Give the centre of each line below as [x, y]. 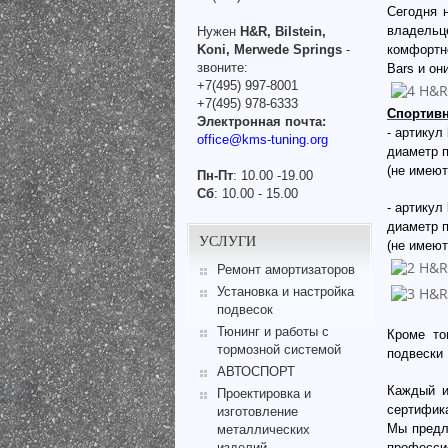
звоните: [222, 67]
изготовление [257, 411]
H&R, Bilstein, [283, 31]
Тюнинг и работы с [272, 332]
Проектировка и [263, 393]
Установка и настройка [285, 292]
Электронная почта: [261, 121]
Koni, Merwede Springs [269, 49]
